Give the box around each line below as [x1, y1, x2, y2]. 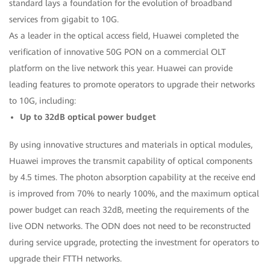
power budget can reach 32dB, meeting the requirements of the [9, 204, 249, 215]
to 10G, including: [9, 95, 76, 105]
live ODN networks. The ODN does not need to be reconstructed [9, 221, 251, 231]
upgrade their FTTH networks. [9, 253, 122, 263]
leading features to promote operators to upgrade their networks [9, 79, 255, 89]
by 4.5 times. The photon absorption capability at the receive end [9, 172, 256, 182]
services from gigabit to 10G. [9, 14, 119, 24]
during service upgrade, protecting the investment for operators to [9, 237, 259, 247]
